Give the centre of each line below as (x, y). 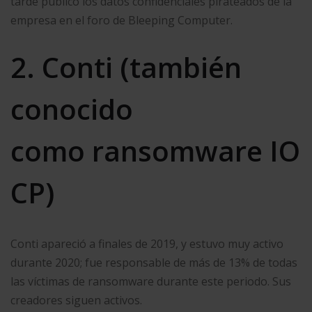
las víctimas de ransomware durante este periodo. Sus (151, 281)
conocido (72, 109)
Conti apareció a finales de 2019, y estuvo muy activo (147, 243)
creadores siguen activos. (76, 300)
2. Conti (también (126, 67)
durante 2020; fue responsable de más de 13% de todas (154, 262)
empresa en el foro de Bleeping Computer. (122, 20)
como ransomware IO (155, 150)
